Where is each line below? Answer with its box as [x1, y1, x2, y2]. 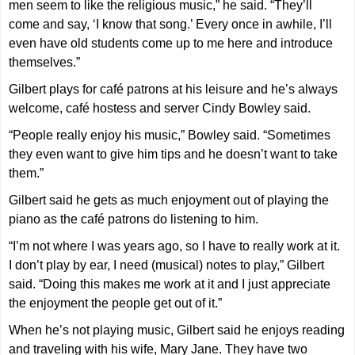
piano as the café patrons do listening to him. [9, 212, 259, 227]
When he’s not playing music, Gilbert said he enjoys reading [9, 323, 345, 338]
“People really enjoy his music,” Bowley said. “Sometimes [9, 128, 331, 143]
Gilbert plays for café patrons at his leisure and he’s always [9, 82, 338, 97]
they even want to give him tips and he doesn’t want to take [9, 147, 338, 162]
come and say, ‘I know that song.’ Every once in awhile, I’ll [9, 17, 333, 32]
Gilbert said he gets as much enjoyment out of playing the [9, 193, 330, 208]
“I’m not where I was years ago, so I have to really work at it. [9, 239, 341, 254]
